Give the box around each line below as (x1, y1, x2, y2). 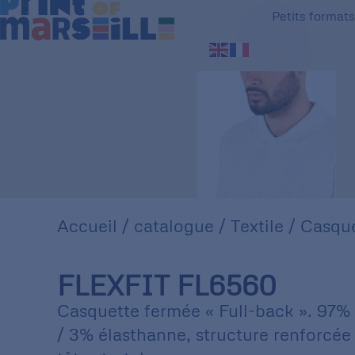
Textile (231, 215, 284, 236)
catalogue (134, 215, 214, 236)
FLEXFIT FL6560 (57, 268, 277, 302)
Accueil (57, 215, 117, 236)
